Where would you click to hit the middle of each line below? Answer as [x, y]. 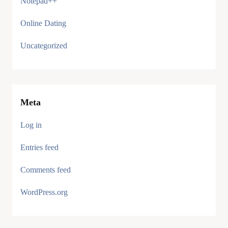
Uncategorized [44, 46]
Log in [31, 125]
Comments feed [46, 170]
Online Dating [43, 23]
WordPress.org [44, 192]
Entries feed [39, 147]
